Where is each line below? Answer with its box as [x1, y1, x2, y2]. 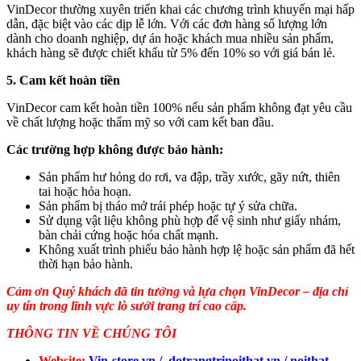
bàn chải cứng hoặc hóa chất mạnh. [39, 228, 218, 243]
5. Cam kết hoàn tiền [6, 73, 120, 88]
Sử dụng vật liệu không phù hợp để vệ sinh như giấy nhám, [39, 214, 341, 228]
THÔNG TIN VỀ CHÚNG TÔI [6, 326, 176, 341]
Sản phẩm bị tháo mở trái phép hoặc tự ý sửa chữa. [39, 199, 297, 214]
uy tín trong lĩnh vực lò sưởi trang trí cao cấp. [6, 299, 247, 313]
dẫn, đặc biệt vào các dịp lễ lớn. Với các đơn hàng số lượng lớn [6, 17, 327, 31]
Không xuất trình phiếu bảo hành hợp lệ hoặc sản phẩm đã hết [39, 243, 355, 257]
